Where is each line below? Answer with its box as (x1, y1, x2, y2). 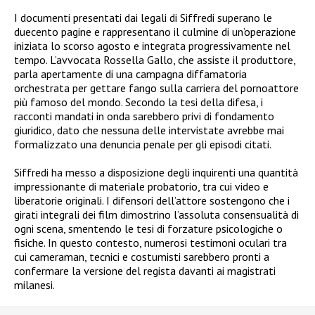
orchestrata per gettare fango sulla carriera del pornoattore (14, 80, 299, 95)
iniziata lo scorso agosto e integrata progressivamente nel (14, 38, 290, 53)
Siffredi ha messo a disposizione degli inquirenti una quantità (14, 165, 298, 179)
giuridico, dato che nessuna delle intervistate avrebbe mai (14, 122, 284, 137)
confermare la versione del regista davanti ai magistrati (14, 263, 276, 278)
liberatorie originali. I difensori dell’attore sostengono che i (14, 193, 290, 207)
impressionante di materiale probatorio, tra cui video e (14, 179, 269, 193)
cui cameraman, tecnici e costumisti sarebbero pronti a (14, 249, 269, 264)
